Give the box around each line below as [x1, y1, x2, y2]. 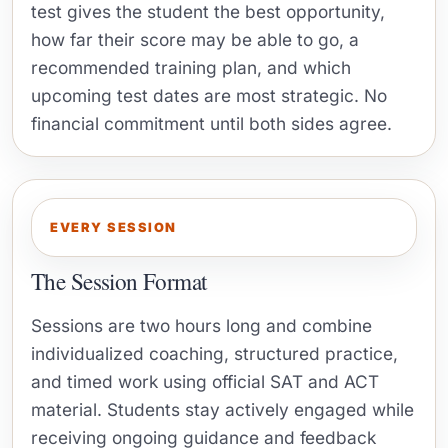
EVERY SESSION [50, 219, 177, 235]
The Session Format [31, 265, 207, 297]
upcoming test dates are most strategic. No [31, 84, 387, 106]
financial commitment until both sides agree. [31, 112, 392, 134]
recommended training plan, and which [31, 56, 351, 78]
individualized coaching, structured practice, [31, 342, 398, 364]
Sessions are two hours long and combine [31, 314, 372, 336]
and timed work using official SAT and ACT [31, 370, 379, 392]
